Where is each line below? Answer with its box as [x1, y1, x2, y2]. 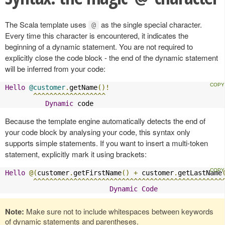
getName [69, 83, 97, 91]
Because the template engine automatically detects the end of [5, 115, 205, 126]
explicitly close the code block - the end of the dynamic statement [5, 52, 218, 63]
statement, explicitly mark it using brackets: [5, 148, 147, 159]
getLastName [178, 168, 222, 177]
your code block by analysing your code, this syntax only [5, 126, 190, 137]
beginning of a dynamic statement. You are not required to [5, 41, 193, 52]
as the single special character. [99, 19, 202, 30]
